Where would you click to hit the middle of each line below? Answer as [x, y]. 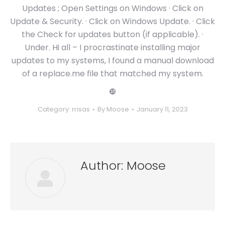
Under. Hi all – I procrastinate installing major [113, 47]
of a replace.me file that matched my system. [113, 74]
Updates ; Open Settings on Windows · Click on [113, 8]
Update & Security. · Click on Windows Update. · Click [113, 21]
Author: [102, 165]
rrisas [81, 109]
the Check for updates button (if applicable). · [113, 34]
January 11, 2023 [162, 109]
